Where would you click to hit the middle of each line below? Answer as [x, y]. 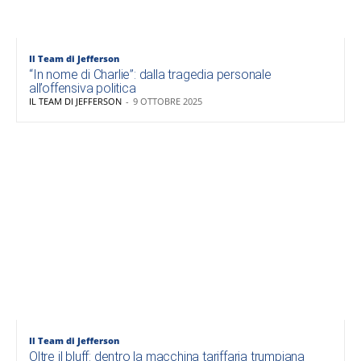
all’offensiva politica [83, 89]
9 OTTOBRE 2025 [168, 102]
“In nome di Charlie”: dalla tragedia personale [150, 75]
